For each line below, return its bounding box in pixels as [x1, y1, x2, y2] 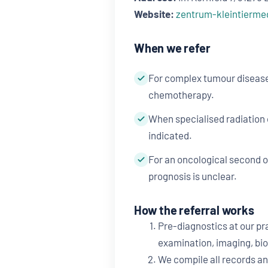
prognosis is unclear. [148, 170, 237, 182]
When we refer [134, 41, 211, 56]
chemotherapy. [148, 89, 214, 101]
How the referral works [134, 203, 254, 218]
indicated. [148, 129, 192, 142]
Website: [134, 8, 174, 20]
